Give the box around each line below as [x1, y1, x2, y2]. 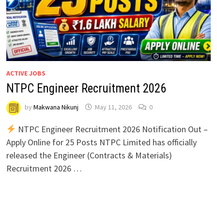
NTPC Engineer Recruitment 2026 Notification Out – [16, 124, 208, 135]
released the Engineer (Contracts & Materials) [6, 150, 172, 161]
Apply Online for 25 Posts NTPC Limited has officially [6, 137, 197, 148]
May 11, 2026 [94, 103, 132, 112]
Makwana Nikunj [33, 103, 78, 112]
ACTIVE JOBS [6, 69, 46, 78]
